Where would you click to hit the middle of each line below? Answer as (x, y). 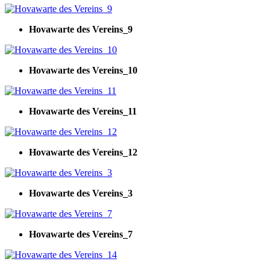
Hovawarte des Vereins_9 (81, 29)
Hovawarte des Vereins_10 (83, 70)
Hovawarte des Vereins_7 (81, 234)
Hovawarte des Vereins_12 (83, 152)
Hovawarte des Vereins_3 (81, 193)
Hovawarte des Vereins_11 (83, 111)
